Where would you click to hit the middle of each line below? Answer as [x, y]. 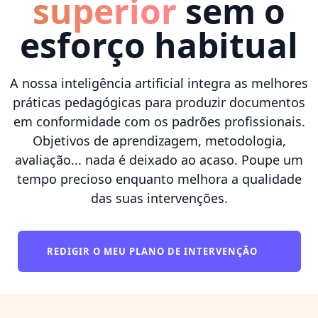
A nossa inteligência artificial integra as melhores [159, 83]
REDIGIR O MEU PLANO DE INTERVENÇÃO [153, 251]
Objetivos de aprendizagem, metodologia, [159, 140]
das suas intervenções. [159, 198]
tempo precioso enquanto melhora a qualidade [159, 179]
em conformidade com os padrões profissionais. [159, 121]
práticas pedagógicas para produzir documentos [159, 102]
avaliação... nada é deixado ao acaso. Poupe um [159, 159]
